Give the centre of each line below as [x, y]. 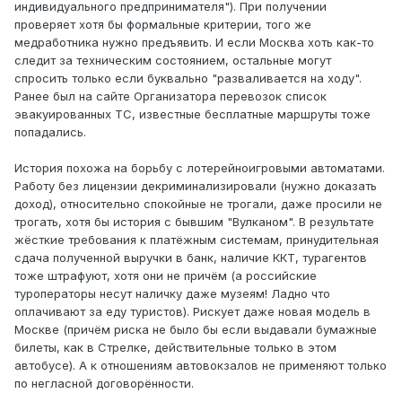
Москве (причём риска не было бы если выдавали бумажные [196, 330]
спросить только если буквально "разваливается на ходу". [188, 79]
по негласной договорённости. [104, 384]
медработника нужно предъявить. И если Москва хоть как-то [194, 43]
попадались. [50, 132]
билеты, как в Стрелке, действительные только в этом [175, 348]
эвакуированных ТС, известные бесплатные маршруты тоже [192, 114]
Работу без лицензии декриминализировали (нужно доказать [196, 186]
